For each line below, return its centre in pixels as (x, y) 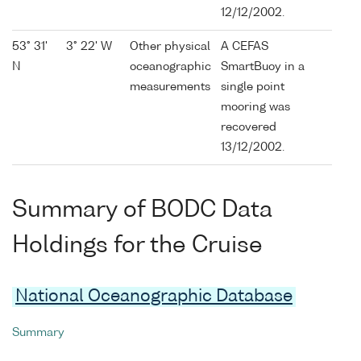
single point (253, 87)
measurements (170, 87)
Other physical (170, 47)
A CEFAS (245, 47)
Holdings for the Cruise (137, 245)
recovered (249, 128)
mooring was (255, 108)
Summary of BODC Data (142, 210)
